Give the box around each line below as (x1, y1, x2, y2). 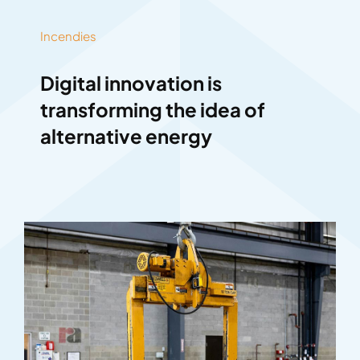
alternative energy (39, 124, 212, 149)
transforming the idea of (39, 97, 265, 122)
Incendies (39, 28, 96, 44)
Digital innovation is (39, 71, 222, 96)
